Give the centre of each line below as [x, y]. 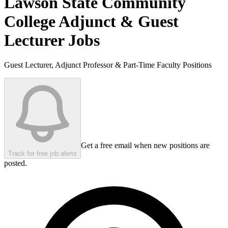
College [30, 22]
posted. [16, 163]
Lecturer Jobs [52, 40]
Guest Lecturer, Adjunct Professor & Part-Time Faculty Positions [108, 65]
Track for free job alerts [42, 154]
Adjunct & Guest [117, 22]
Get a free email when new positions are [145, 146]
